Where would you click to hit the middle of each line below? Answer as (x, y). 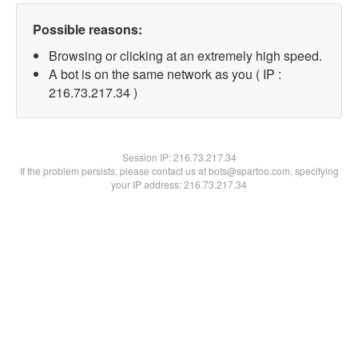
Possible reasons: (88, 29)
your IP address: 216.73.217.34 (179, 184)
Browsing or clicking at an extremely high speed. (185, 56)
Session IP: (147, 157)
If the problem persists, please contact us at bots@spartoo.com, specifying (179, 171)
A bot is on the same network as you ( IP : (165, 74)
